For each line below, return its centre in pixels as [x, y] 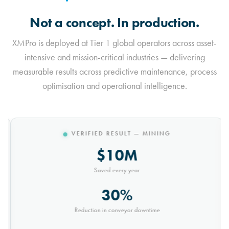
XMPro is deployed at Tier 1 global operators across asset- [114, 43]
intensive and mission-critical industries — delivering [114, 58]
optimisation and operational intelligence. [114, 86]
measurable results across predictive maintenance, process [114, 72]
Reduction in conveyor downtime [114, 210]
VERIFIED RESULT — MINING [119, 134]
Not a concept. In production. [114, 23]
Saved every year [114, 170]
